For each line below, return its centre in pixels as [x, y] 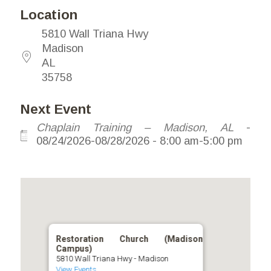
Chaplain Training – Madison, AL [135, 128]
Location [49, 15]
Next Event [56, 109]
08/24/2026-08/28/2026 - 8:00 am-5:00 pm [140, 141]
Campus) [74, 249]
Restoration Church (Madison [129, 239]
